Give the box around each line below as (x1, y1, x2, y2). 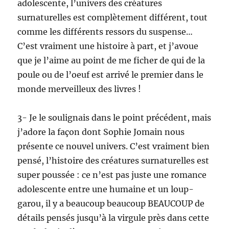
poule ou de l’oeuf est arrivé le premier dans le (17, 70, 204, 80)
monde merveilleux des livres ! (17, 84, 142, 95)
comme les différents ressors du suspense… (17, 27, 193, 37)
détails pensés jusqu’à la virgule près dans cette (17, 213, 210, 223)
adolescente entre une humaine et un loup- (17, 184, 194, 195)
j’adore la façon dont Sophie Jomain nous (17, 127, 185, 138)
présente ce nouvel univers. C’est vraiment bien (17, 141, 210, 152)
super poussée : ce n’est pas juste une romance (17, 170, 207, 180)
